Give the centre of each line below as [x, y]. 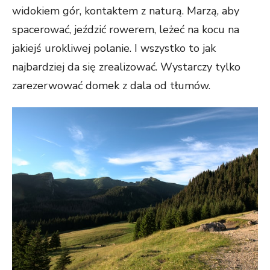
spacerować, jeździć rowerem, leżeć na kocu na [126, 30]
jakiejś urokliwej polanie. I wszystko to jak [114, 48]
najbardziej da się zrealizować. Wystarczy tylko [126, 67]
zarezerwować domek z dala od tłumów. [111, 86]
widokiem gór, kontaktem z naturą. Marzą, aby [126, 11]
